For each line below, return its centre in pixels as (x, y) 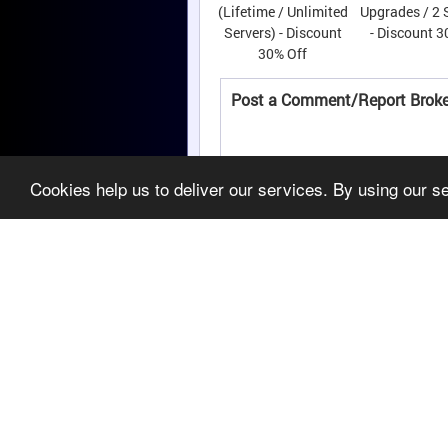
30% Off (282, 53)
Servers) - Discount (282, 32)
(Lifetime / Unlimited (282, 11)
